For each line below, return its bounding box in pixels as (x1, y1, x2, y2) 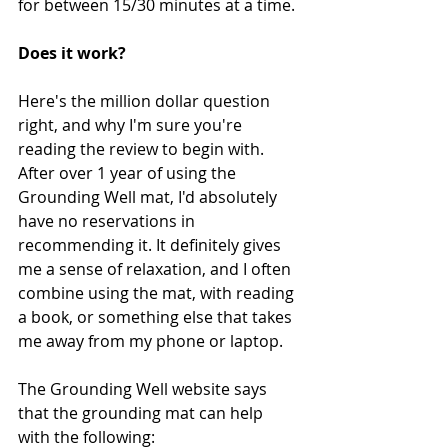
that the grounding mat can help (18, 401, 267, 424)
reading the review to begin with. (18, 137, 268, 160)
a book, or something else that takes (18, 305, 296, 328)
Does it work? (18, 41, 126, 64)
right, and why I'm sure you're (18, 113, 246, 136)
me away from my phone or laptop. (18, 329, 287, 352)
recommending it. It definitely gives (18, 233, 285, 256)
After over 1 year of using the (18, 161, 240, 184)
